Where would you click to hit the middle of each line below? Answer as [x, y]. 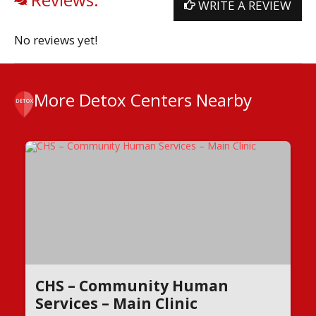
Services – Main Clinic [116, 303]
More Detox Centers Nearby [143, 100]
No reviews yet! [56, 40]
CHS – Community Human [132, 285]
